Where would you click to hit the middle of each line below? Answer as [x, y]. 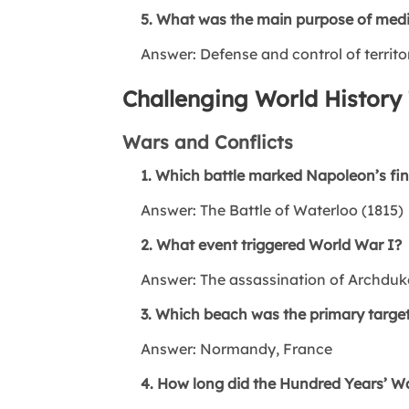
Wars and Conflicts [208, 142]
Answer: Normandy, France [228, 348]
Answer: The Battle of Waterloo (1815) [263, 210]
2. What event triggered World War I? [262, 244]
